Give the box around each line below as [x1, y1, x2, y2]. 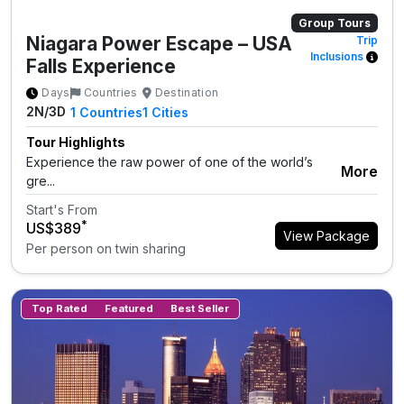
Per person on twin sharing [26, 240, 186, 256]
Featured [104, 301, 153, 315]
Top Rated [32, 301, 88, 315]
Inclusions [310, 49, 366, 63]
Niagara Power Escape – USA [26, 32, 292, 55]
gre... [26, 172, 55, 188]
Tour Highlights [26, 133, 125, 150]
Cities [151, 104, 188, 120]
